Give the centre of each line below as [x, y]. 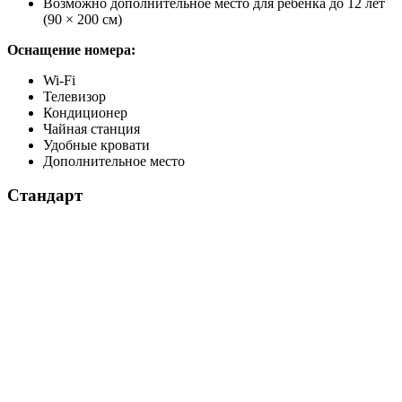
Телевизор [74, 96]
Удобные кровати [96, 144]
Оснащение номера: [71, 49]
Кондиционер [85, 112]
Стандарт [45, 196]
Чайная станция [92, 128]
